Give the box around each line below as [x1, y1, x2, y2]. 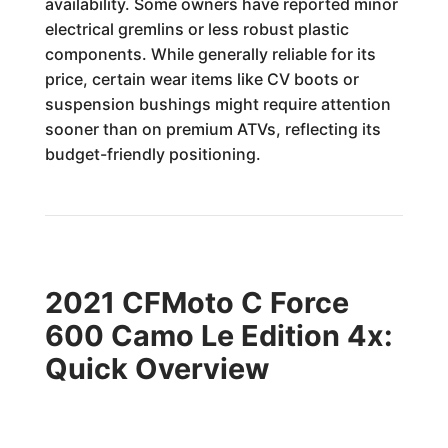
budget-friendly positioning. [44, 144, 261, 164]
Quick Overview [44, 351, 269, 386]
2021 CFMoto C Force [44, 285, 349, 320]
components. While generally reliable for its [44, 44, 376, 64]
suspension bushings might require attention [44, 94, 391, 114]
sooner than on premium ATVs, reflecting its [44, 119, 381, 139]
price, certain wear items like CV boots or [44, 69, 359, 89]
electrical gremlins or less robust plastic [44, 19, 349, 39]
